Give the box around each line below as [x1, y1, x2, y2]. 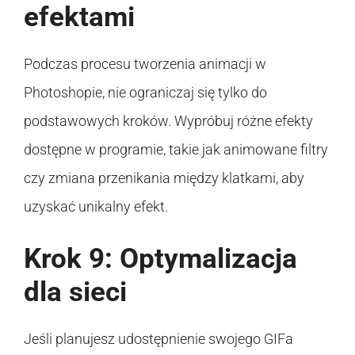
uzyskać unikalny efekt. [24, 197, 168, 215]
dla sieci [24, 275, 127, 308]
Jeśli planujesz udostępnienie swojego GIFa [24, 330, 293, 347]
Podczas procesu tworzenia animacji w [24, 55, 266, 72]
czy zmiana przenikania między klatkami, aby [24, 169, 304, 186]
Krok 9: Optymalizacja [24, 242, 297, 275]
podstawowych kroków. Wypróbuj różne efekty [24, 112, 313, 129]
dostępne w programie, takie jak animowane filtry [24, 140, 328, 158]
